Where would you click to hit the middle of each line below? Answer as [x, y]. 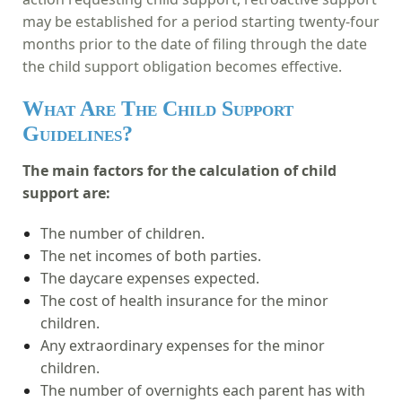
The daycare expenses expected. [150, 278]
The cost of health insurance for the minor [184, 300]
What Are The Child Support [158, 108]
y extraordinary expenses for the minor [192, 345]
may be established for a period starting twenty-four [201, 21]
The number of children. [122, 233]
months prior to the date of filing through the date [195, 44]
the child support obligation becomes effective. [182, 66]
